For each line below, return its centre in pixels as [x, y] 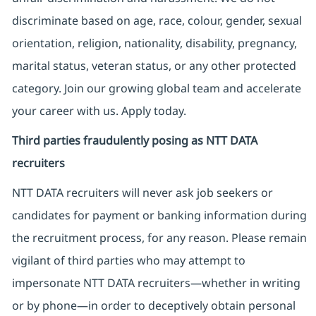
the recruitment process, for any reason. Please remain [159, 238]
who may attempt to [191, 261]
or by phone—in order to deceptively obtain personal [153, 306]
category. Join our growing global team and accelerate [156, 89]
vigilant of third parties [74, 261]
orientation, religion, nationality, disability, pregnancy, [154, 43]
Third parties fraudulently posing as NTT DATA [134, 141]
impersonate [47, 283]
